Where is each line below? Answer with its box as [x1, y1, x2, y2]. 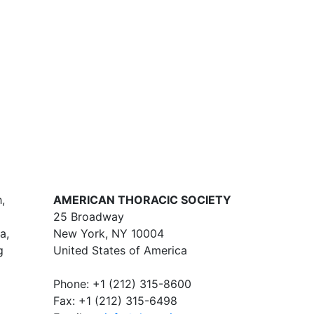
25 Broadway [53, 210, 124, 224]
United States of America [53, 243, 187, 257]
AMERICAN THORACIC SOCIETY [53, 193, 231, 207]
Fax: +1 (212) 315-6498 [53, 294, 177, 308]
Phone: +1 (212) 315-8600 [53, 277, 191, 291]
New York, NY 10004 [53, 226, 164, 240]
